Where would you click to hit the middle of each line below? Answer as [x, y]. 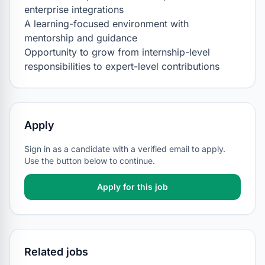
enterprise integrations [74, 9]
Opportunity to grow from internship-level [117, 52]
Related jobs [56, 252]
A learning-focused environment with [106, 24]
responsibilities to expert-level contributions [122, 66]
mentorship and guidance [81, 38]
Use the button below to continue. [90, 161]
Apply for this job [132, 187]
